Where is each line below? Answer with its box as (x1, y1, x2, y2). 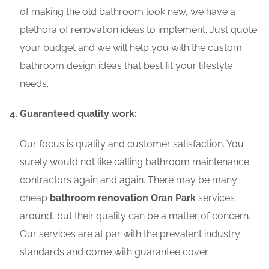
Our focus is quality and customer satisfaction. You (20, 138, 244, 150)
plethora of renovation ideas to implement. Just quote (20, 24, 257, 36)
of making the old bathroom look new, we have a (20, 6, 235, 18)
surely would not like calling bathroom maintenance (20, 156, 249, 168)
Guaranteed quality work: (20, 108, 137, 120)
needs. (20, 78, 49, 90)
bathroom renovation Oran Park (50, 192, 196, 204)
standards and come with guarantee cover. (20, 246, 209, 258)
